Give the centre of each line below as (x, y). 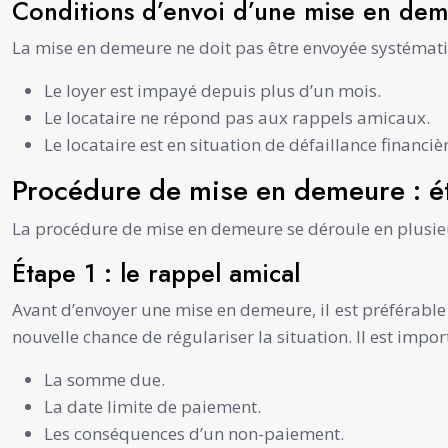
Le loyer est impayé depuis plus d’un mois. (212, 90)
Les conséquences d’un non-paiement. (194, 433)
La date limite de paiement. (152, 406)
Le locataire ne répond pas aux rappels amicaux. (237, 117)
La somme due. (104, 379)
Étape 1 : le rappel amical (156, 272)
